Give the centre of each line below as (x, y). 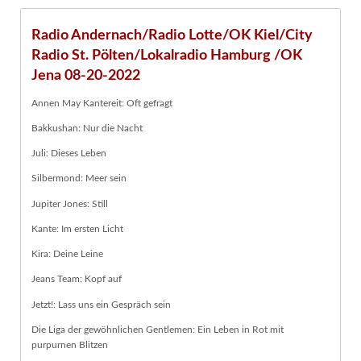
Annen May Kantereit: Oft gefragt (102, 103)
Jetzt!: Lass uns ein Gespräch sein (101, 304)
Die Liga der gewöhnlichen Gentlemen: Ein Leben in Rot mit (158, 329)
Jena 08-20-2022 (86, 76)
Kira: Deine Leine (67, 254)
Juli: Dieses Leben (69, 154)
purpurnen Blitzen (70, 344)
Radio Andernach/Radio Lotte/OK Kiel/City (172, 35)
